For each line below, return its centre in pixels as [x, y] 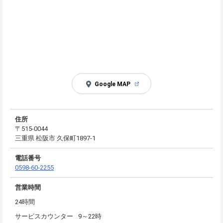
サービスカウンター [44, 216]
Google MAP [112, 84]
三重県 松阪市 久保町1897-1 [55, 138]
